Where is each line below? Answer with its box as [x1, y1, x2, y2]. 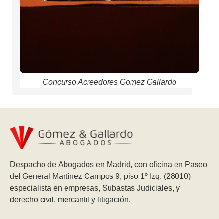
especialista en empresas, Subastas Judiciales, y [10, 183, 180, 192]
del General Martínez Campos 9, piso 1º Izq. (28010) [10, 172, 193, 180]
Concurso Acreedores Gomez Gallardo [43, 77, 176, 86]
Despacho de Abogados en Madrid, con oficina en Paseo [10, 160, 207, 169]
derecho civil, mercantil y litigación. [10, 195, 132, 204]
